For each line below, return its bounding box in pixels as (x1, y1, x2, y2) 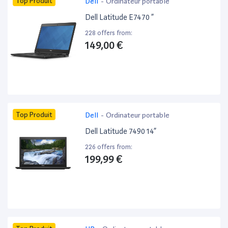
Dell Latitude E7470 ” (85, 13, 154, 22)
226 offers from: (85, 143, 133, 151)
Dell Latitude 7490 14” (85, 127, 157, 136)
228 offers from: (85, 29, 133, 37)
